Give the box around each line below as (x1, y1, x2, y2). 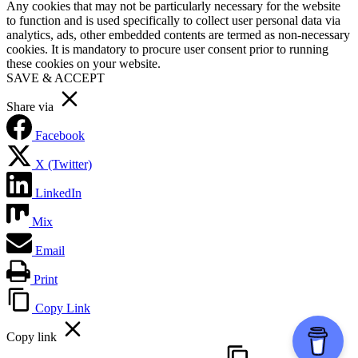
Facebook (35, 128, 85, 142)
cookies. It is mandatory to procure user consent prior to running (6, 42, 328, 56)
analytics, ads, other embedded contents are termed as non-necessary (6, 27, 350, 42)
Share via (6, 99, 54, 113)
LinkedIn (35, 185, 82, 200)
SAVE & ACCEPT (6, 70, 105, 85)
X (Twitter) (35, 157, 92, 171)
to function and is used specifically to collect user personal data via (6, 13, 340, 27)
